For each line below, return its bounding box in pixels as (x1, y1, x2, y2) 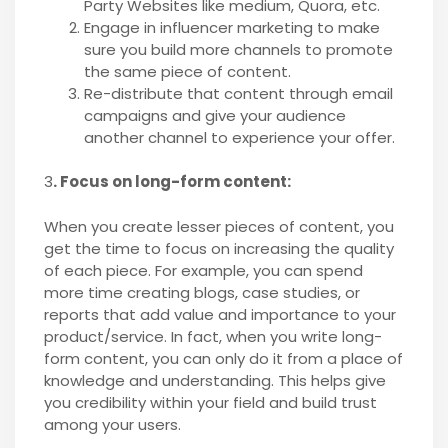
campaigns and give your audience (83, 104, 346, 126)
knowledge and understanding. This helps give (43, 369, 386, 391)
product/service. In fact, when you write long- (43, 325, 382, 347)
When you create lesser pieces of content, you (43, 215, 394, 237)
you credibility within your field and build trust (43, 391, 377, 413)
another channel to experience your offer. (83, 126, 399, 148)
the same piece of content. (83, 60, 291, 82)
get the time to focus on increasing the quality (43, 237, 394, 259)
